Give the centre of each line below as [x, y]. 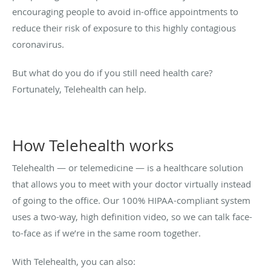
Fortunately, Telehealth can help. [79, 89]
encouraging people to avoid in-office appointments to [125, 11]
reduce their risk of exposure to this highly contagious [124, 28]
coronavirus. [38, 44]
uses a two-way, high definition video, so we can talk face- [132, 216]
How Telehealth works [93, 145]
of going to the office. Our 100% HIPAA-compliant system [131, 200]
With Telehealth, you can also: [74, 261]
